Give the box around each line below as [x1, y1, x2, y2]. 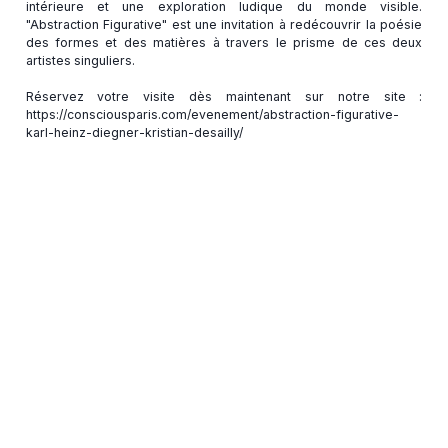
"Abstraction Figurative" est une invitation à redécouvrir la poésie [25, 16, 423, 32]
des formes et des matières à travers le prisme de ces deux [25, 34, 423, 50]
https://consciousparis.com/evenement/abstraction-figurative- [25, 106, 399, 122]
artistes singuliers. [25, 52, 135, 68]
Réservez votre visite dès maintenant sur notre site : [25, 88, 423, 104]
